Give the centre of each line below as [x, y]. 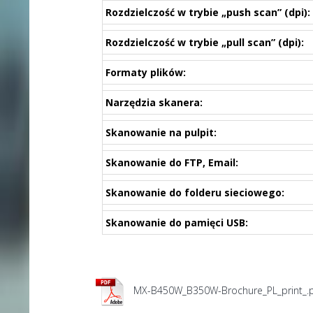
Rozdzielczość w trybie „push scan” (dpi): [208, 12]
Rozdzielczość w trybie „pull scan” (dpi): [204, 42]
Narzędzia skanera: [154, 102]
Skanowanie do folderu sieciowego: [195, 192]
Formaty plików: [145, 72]
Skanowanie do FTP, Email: [172, 162]
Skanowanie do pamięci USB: [176, 223]
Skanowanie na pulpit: [161, 132]
